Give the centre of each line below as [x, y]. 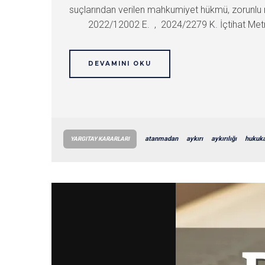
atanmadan [161, 139]
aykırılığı [224, 139]
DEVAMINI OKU [120, 64]
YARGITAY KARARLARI [100, 139]
